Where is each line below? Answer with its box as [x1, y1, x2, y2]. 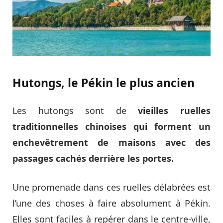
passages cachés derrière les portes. [12, 152, 176, 165]
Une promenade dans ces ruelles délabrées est [12, 181, 211, 194]
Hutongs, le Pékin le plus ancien [12, 75, 195, 91]
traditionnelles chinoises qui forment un [12, 120, 211, 133]
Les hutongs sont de [12, 105, 138, 117]
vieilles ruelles [138, 105, 211, 117]
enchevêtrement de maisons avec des [12, 136, 211, 149]
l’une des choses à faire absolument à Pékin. [12, 197, 211, 210]
